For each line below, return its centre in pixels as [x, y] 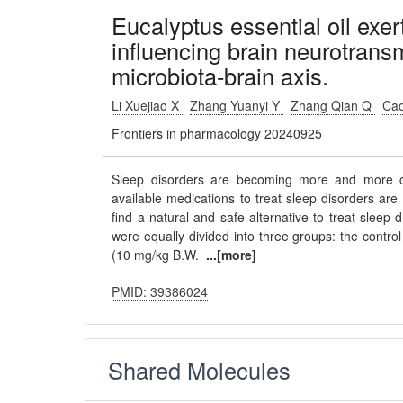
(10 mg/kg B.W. [159, 255]
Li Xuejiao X [148, 105]
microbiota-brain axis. [220, 76]
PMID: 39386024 [160, 291]
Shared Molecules [200, 370]
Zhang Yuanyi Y [237, 105]
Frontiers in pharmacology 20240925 [217, 133]
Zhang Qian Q [333, 105]
